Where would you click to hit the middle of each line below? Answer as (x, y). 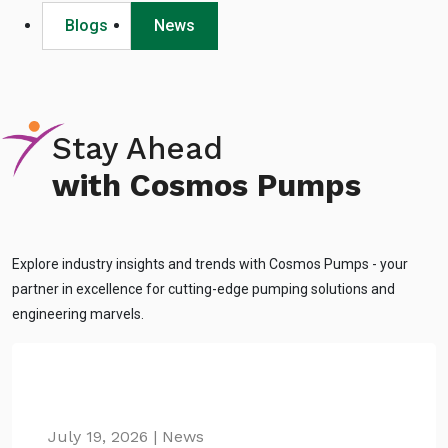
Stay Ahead (137, 148)
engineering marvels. (78, 314)
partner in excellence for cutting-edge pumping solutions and (203, 289)
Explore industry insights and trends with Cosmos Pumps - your (210, 264)
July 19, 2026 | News (126, 436)
